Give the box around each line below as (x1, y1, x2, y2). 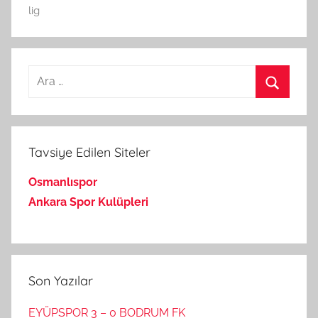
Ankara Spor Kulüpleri (28, 194, 148, 209)
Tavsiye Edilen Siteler (28, 143, 150, 160)
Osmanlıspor (28, 175, 97, 189)
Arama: (28, 67, 65, 81)
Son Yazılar (28, 272, 93, 289)
